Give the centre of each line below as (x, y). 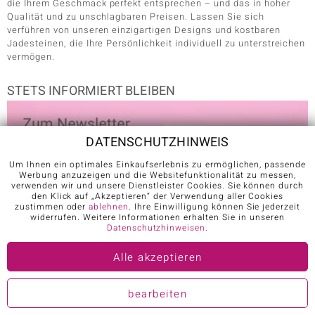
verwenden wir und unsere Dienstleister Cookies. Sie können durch (157, 186)
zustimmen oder (52, 207)
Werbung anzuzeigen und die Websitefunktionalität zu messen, (157, 175)
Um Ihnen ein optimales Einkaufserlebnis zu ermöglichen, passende (157, 165)
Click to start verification (142, 303)
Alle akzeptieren (157, 257)
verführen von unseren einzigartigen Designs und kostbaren (144, 30)
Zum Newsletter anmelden (157, 275)
